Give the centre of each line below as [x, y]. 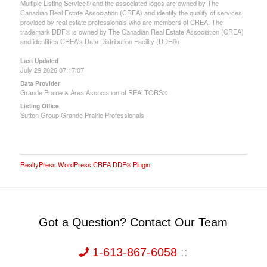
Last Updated [39, 60]
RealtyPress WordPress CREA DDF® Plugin [85, 164]
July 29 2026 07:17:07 [52, 69]
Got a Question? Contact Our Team [133, 222]
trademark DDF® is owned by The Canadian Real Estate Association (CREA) [132, 31]
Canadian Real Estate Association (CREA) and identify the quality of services [131, 12]
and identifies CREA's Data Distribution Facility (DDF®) [100, 41]
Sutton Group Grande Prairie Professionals [82, 115]
